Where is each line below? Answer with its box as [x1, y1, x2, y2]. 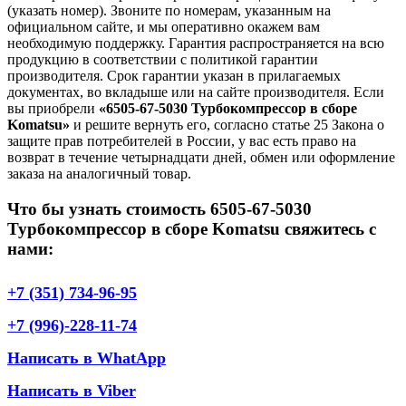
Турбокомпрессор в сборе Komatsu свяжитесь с [7, 219, 376, 239]
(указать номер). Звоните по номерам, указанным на [7, 3, 331, 19]
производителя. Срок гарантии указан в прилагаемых [7, 68, 341, 84]
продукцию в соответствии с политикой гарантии [7, 52, 318, 68]
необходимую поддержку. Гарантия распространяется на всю [7, 35, 384, 52]
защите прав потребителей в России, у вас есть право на [7, 133, 356, 150]
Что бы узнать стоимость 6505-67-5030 [7, 199, 312, 219]
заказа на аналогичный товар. [7, 166, 191, 182]
